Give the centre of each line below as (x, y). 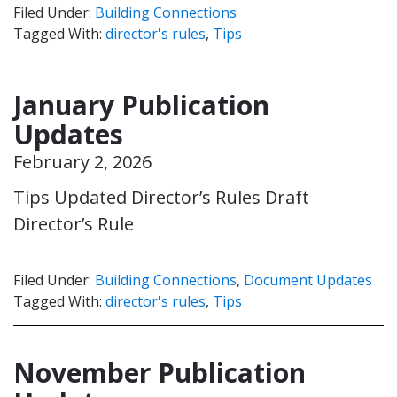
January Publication (141, 105)
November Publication (160, 372)
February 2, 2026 (82, 161)
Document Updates (308, 280)
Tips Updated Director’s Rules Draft (161, 197)
